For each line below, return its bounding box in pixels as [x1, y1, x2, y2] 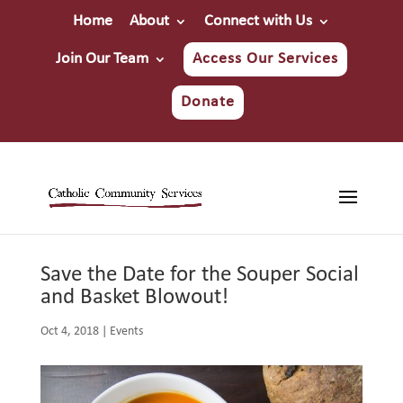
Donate [181, 93, 236, 111]
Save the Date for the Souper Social [40, 264, 359, 286]
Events [109, 325, 143, 338]
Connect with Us [203, 13, 312, 30]
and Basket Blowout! [40, 286, 228, 309]
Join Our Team [55, 49, 148, 67]
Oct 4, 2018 [40, 325, 99, 338]
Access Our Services [192, 49, 338, 67]
